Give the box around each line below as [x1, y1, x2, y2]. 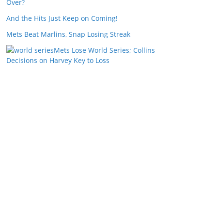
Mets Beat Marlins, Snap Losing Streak [6, 30, 130, 39]
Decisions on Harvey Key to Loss [6, 56, 109, 65]
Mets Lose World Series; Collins [54, 46, 155, 55]
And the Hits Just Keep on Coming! [6, 14, 118, 23]
